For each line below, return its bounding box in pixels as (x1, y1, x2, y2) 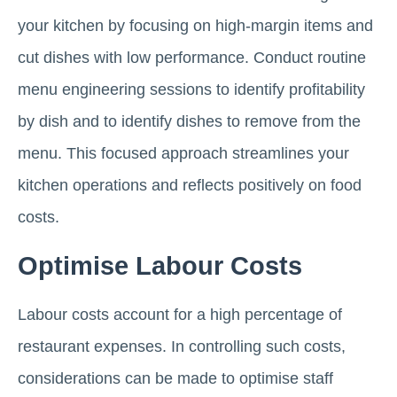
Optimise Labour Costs (18, 251, 302, 280)
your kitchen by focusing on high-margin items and (18, 16, 373, 35)
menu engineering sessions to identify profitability (18, 80, 365, 98)
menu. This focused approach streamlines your (18, 144, 349, 162)
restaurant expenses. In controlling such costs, (18, 337, 346, 355)
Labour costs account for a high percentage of (18, 305, 342, 323)
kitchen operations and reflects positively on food (18, 175, 362, 194)
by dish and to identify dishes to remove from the (18, 112, 361, 130)
